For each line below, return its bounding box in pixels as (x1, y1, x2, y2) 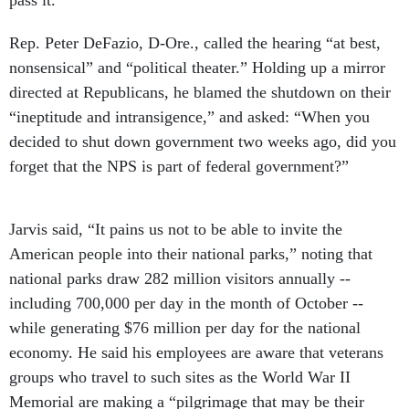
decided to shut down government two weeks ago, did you (9, 132, 396, 151)
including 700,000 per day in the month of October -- (9, 294, 363, 312)
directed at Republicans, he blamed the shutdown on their (9, 83, 391, 101)
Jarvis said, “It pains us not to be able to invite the (9, 220, 342, 238)
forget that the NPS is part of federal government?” (9, 157, 349, 175)
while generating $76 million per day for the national (9, 319, 361, 337)
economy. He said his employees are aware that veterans (9, 343, 383, 362)
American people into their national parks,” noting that (9, 245, 372, 263)
